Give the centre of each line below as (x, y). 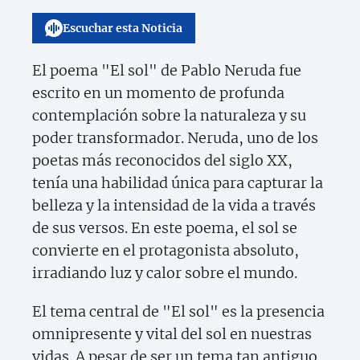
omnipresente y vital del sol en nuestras (172, 334)
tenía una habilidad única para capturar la (178, 183)
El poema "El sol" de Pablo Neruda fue (167, 71)
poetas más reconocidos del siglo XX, (162, 161)
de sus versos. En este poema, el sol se (165, 228)
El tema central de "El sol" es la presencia (178, 312)
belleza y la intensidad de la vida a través (174, 206)
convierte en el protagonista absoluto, (166, 251)
